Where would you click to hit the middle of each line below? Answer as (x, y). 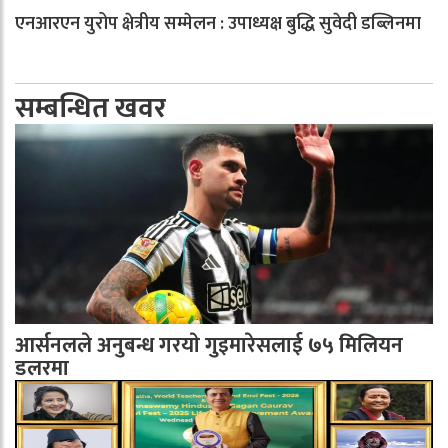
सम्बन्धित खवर (90, 108)
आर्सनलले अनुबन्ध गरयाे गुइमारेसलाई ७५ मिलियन (209, 345)
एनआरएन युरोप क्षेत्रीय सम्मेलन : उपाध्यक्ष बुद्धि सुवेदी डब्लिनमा (218, 24)
